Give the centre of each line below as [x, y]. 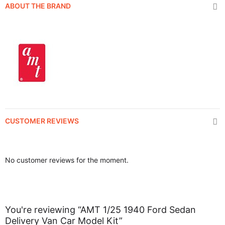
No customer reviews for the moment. [67, 160]
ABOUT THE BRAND [38, 6]
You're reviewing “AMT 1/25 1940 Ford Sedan [100, 210]
